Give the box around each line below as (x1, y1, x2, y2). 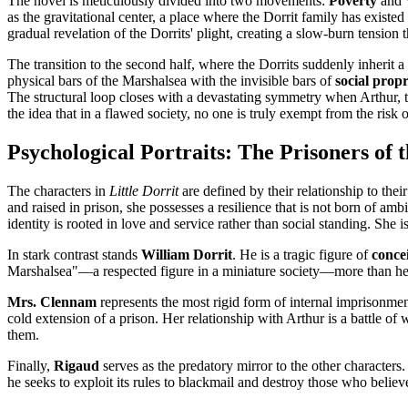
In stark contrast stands (7, 247, 141, 263)
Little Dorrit (109, 183, 178, 199)
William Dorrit (141, 247, 232, 263)
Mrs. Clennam (7, 294, 97, 311)
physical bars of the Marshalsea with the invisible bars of (7, 73, 335, 89)
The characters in (7, 183, 109, 199)
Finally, (7, 358, 54, 374)
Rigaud (54, 358, 99, 374)
